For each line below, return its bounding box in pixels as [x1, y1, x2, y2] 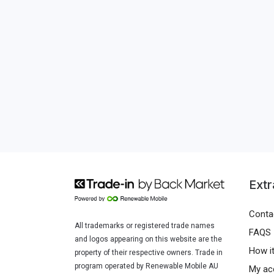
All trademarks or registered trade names [75, 221, 215, 230]
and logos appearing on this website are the [75, 234, 222, 243]
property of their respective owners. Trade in [75, 248, 223, 257]
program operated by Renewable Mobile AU [75, 261, 218, 270]
